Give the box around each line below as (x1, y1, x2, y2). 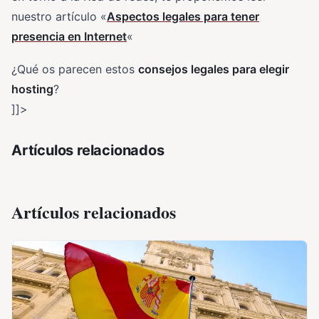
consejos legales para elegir (138, 62, 289, 77)
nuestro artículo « (11, 9, 107, 24)
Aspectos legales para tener (107, 9, 259, 24)
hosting (11, 82, 53, 97)
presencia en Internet (11, 29, 127, 44)
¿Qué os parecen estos (11, 62, 138, 77)
